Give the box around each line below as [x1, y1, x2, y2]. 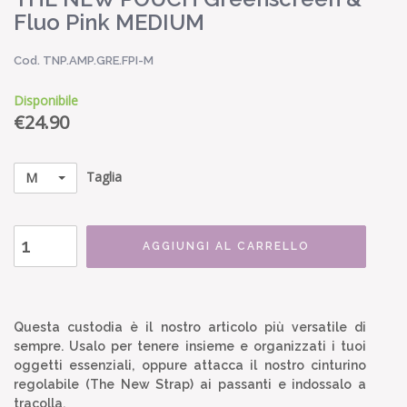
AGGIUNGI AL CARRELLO [143, 239, 310, 253]
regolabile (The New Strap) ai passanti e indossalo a [14, 376, 366, 392]
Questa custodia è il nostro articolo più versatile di [14, 319, 366, 334]
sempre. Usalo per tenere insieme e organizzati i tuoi [14, 338, 366, 353]
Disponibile [14, 91, 78, 109]
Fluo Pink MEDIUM [14, 8, 204, 35]
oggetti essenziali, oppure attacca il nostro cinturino [14, 357, 366, 372]
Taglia [86, 167, 122, 185]
